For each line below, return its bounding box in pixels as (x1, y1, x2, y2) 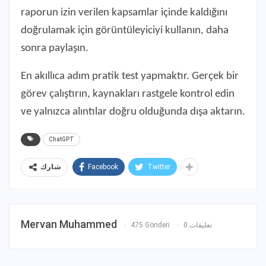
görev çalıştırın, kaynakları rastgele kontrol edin (21, 88, 235, 100)
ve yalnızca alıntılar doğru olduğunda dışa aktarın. (21, 106, 245, 118)
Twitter (147, 162, 170, 171)
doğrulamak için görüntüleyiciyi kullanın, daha (21, 24, 229, 36)
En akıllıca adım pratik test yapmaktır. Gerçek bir (21, 70, 239, 82)
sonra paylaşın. (21, 42, 88, 54)
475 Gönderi (131, 220, 170, 229)
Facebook (88, 162, 118, 171)
